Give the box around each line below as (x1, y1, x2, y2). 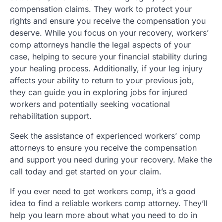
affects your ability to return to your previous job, (10, 75, 194, 86)
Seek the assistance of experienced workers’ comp (10, 131, 201, 141)
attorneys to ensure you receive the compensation (10, 143, 197, 153)
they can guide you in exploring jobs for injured (10, 87, 187, 98)
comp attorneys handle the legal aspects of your (10, 40, 191, 50)
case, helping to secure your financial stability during (10, 52, 207, 62)
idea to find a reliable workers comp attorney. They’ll (10, 198, 208, 209)
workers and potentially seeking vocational (10, 99, 170, 110)
